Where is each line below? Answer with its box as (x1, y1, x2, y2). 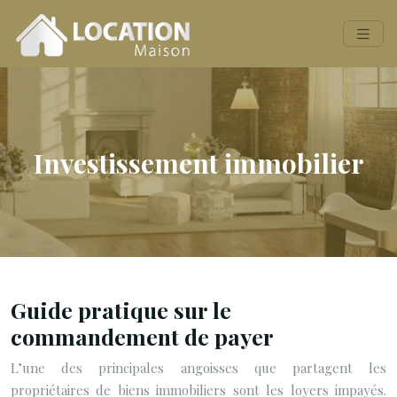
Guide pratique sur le (11, 295, 231, 324)
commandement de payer (11, 322, 274, 351)
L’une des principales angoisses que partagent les (11, 359, 386, 377)
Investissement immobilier (33, 145, 364, 181)
